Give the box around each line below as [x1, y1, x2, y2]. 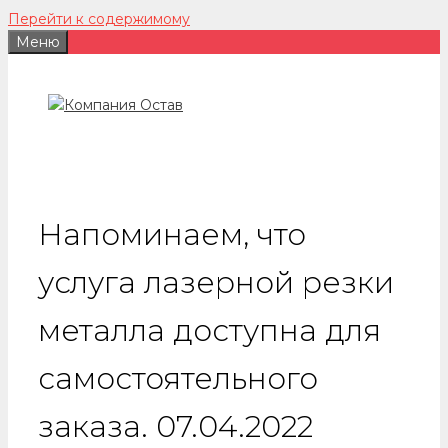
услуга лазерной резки [38, 263, 394, 301]
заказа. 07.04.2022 [38, 407, 313, 445]
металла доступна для [38, 311, 381, 349]
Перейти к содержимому [8, 10, 190, 28]
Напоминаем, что [38, 215, 306, 253]
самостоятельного [38, 359, 318, 397]
